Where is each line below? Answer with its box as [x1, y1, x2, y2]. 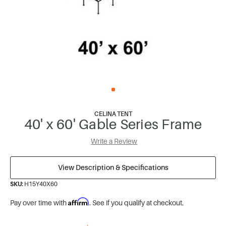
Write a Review [91, 136, 138, 145]
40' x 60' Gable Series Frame [24, 116, 202, 133]
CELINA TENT [94, 110, 132, 118]
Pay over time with [10, 198, 68, 207]
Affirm [68, 197, 89, 206]
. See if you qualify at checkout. [89, 198, 184, 207]
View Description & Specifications [58, 163, 168, 172]
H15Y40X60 [24, 180, 58, 188]
